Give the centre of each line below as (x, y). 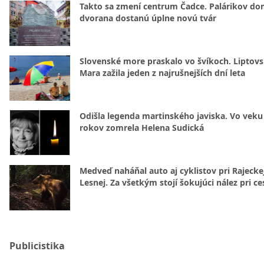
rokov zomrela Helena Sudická (142, 127)
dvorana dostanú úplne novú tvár (148, 18)
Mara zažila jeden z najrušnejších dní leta (162, 72)
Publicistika (37, 245)
